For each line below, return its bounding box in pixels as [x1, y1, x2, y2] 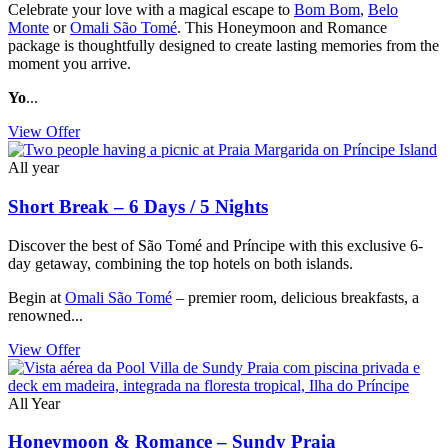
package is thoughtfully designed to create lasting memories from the [8, 37, 439, 55]
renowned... [8, 306, 83, 324]
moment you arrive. [8, 55, 131, 73]
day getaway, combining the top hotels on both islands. [8, 254, 357, 272]
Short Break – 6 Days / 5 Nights [8, 195, 268, 217]
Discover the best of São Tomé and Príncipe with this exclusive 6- [8, 236, 423, 254]
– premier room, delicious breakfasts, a [172, 288, 419, 306]
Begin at [8, 288, 65, 306]
